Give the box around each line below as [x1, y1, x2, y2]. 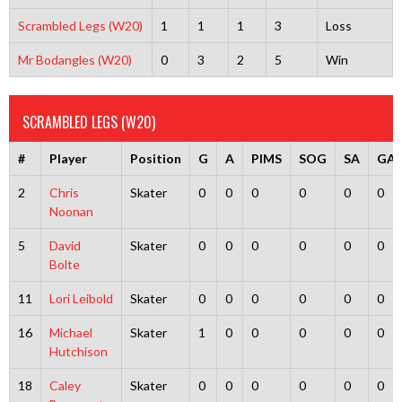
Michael [48, 325, 92, 340]
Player [48, 151, 87, 166]
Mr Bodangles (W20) [17, 52, 132, 67]
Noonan [48, 204, 93, 219]
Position [129, 151, 181, 166]
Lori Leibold [48, 291, 113, 306]
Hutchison [48, 344, 108, 359]
